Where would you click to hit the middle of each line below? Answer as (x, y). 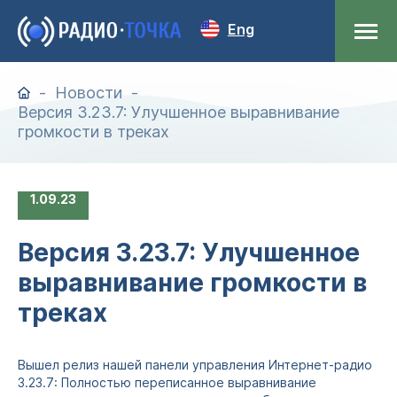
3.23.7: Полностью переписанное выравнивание (167, 382)
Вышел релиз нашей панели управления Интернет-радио (195, 365)
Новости (89, 93)
